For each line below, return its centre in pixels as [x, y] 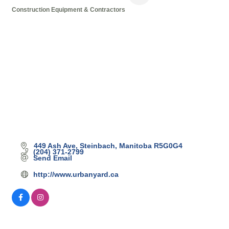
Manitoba [135, 145]
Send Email [52, 158]
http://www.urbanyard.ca [76, 174]
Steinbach [97, 145]
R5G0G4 [168, 145]
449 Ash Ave [54, 145]
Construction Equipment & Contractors [68, 10]
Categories [38, 19]
